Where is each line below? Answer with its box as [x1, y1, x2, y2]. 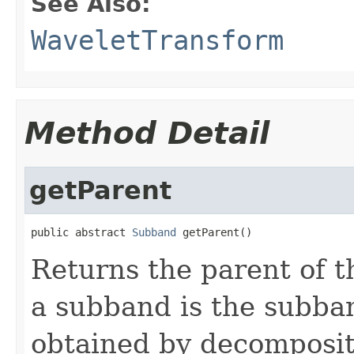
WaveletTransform [31, 24, 284, 56]
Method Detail [24, 115, 269, 151]
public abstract [31, 225, 132, 239]
